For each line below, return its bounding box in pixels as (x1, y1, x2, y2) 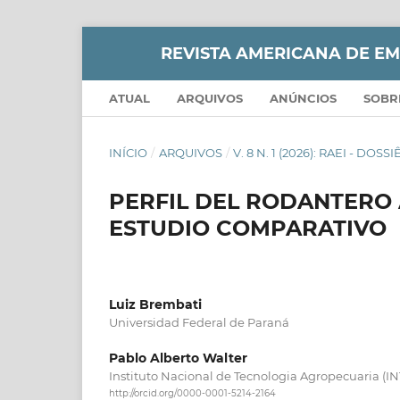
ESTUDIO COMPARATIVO (109, 214, 387, 241)
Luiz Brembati (109, 296, 202, 312)
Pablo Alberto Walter (109, 349, 247, 366)
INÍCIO (109, 145, 147, 160)
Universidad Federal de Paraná (109, 314, 289, 329)
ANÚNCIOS (270, 90, 337, 105)
